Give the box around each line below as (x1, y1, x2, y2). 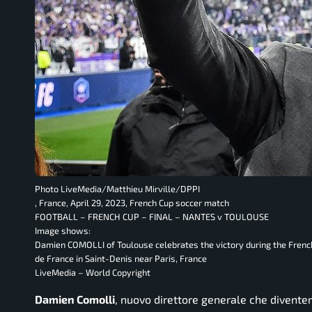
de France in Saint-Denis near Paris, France (35, 253, 207, 264)
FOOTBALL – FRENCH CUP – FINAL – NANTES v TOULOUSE (35, 211, 269, 222)
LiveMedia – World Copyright (35, 267, 150, 278)
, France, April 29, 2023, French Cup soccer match (35, 197, 229, 208)
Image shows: (35, 225, 91, 236)
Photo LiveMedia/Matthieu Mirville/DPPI (35, 183, 200, 194)
